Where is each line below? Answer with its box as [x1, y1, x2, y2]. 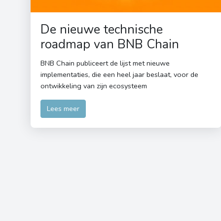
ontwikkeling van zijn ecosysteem [40, 81, 147, 91]
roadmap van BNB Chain [40, 36, 179, 53]
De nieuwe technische [40, 21, 163, 38]
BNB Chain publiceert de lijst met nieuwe [40, 58, 170, 69]
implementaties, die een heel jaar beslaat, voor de [40, 70, 198, 80]
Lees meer [47, 104, 79, 114]
